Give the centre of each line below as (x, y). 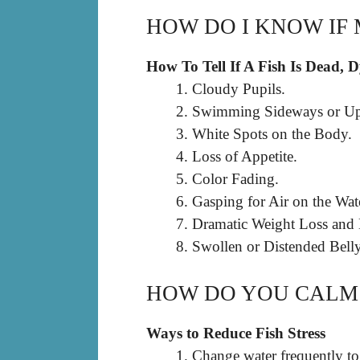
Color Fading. (235, 178)
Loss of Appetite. (245, 156)
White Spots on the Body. (272, 133)
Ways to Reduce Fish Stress (236, 333)
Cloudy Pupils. (239, 88)
